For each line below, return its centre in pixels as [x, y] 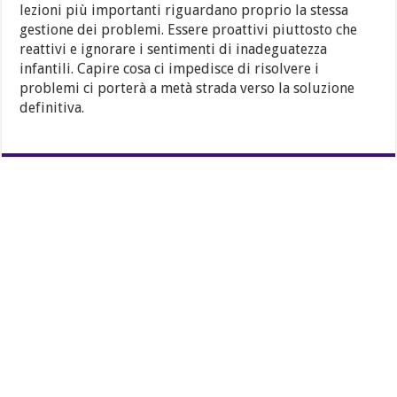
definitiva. [52, 107]
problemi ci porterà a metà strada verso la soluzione [187, 88]
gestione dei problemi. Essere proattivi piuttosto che [189, 29]
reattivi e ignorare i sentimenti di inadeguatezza [174, 49]
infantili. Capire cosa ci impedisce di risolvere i [170, 68]
